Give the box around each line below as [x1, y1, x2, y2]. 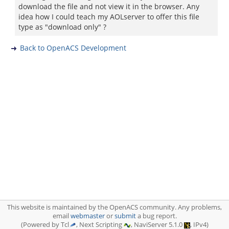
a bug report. [135, 212, 177, 220]
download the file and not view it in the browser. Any [18, 2, 199, 11]
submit [114, 212, 136, 220]
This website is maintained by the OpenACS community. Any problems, [7, 203, 222, 212]
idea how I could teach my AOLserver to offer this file [18, 12, 199, 21]
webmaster [70, 212, 105, 220]
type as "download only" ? [18, 22, 106, 32]
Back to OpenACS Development [20, 43, 126, 53]
